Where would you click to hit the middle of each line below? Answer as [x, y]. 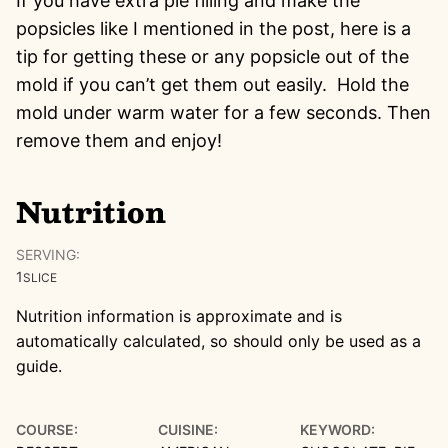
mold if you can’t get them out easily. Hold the [212, 84]
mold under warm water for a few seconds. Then [223, 112]
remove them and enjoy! [121, 140]
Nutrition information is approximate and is [22, 315]
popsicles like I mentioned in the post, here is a [213, 28]
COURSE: [47, 429]
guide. [39, 365]
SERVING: [48, 254]
